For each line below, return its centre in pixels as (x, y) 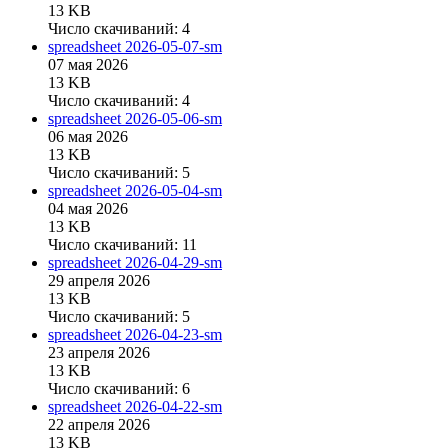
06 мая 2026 (88, 137)
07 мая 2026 (88, 65)
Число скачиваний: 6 (119, 389)
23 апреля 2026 (99, 353)
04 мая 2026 (88, 209)
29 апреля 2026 (99, 281)
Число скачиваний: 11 (122, 245)
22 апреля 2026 (99, 425)
